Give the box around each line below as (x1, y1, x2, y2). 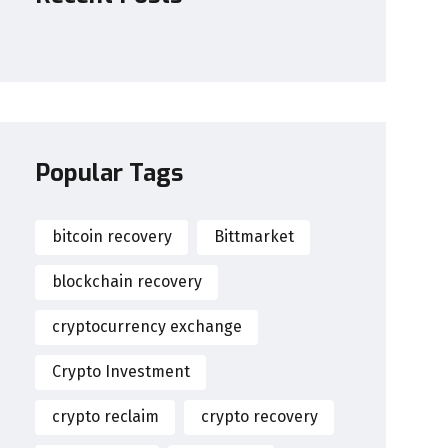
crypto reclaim (51, 407, 159, 427)
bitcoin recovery (51, 227, 172, 247)
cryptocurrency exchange (51, 317, 242, 337)
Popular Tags (35, 156, 184, 189)
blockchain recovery (51, 272, 202, 292)
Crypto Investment (51, 362, 190, 382)
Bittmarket (213, 227, 294, 247)
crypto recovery (200, 407, 318, 427)
